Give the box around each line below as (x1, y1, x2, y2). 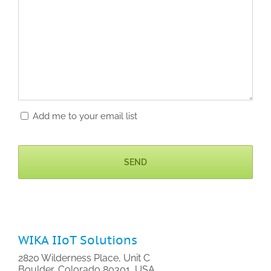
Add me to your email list (32, 111, 137, 122)
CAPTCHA (17, 131, 64, 143)
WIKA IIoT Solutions (18, 232, 137, 249)
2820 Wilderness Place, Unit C (18, 252, 150, 264)
